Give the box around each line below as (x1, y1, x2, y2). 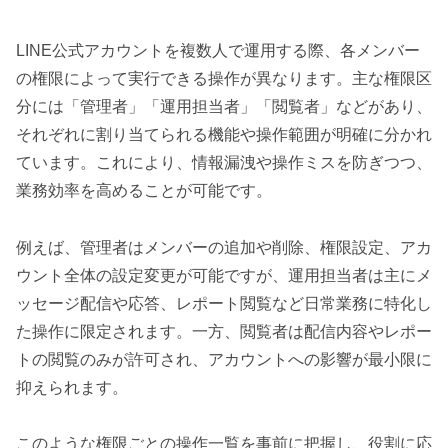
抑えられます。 (16, 378, 128, 396)
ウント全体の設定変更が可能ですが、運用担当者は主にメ (16, 266, 432, 284)
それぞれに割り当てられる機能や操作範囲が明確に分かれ (16, 125, 432, 143)
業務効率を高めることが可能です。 (16, 181, 272, 199)
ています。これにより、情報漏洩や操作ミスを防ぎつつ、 (16, 153, 432, 171)
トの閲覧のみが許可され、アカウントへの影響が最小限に (16, 350, 432, 368)
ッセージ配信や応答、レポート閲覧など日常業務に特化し (16, 294, 432, 312)
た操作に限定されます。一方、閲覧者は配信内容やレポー (16, 322, 432, 340)
